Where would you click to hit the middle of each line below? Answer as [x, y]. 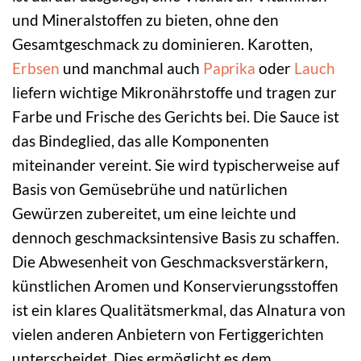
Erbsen [36, 68]
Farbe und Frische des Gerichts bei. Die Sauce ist [176, 116]
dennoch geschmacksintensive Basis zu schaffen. [176, 237]
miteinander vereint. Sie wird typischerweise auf [176, 164]
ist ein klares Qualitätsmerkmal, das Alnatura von [179, 309]
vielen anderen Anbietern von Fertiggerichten [168, 334]
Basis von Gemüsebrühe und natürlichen [150, 189]
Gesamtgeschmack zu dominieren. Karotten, [162, 44]
